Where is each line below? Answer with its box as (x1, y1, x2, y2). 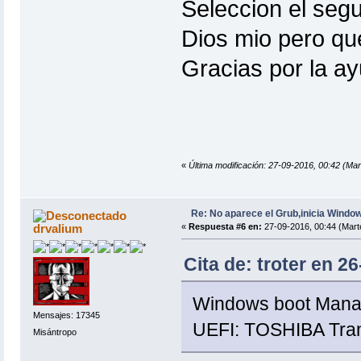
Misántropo (32, 327, 77, 338)
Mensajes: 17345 (32, 310, 100, 321)
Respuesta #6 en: (188, 221, 262, 231)
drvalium (33, 221, 83, 235)
